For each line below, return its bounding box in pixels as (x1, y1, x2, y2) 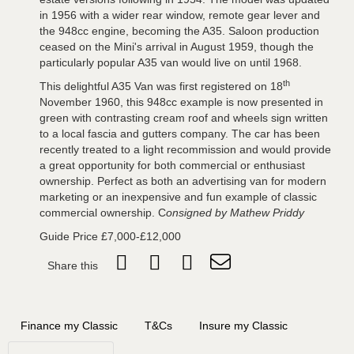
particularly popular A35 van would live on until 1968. (40, 56, 302, 70)
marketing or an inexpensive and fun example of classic (40, 190, 317, 204)
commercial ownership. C (40, 206, 166, 220)
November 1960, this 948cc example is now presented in (40, 96, 323, 109)
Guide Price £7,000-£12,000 (40, 230, 181, 243)
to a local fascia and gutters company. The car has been (40, 127, 320, 141)
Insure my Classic (199, 319, 288, 333)
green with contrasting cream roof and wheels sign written (40, 111, 328, 125)
